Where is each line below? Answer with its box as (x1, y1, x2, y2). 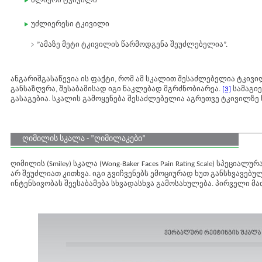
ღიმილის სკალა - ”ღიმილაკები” (22, 135, 146, 143)
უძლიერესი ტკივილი (31, 20, 109, 28)
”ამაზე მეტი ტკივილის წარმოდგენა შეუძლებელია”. (37, 41, 227, 49)
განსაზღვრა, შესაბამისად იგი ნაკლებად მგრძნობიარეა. (11, 85, 222, 93)
